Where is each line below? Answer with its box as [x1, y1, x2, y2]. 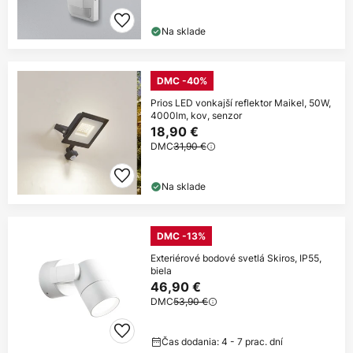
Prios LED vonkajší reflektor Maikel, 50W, [150, 96, 331, 110]
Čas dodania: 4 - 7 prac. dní [162, 335, 283, 349]
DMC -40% [157, 75, 207, 87]
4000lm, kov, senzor [150, 109, 242, 123]
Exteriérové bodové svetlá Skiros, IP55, [150, 251, 321, 266]
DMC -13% [157, 230, 206, 243]
